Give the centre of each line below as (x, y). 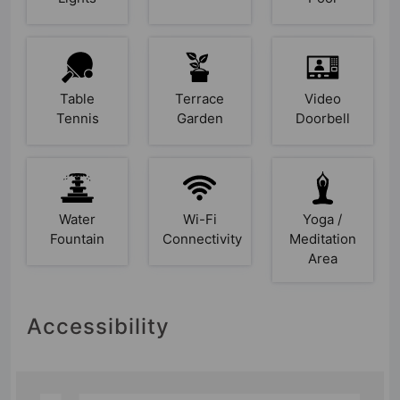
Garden (200, 118)
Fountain (78, 238)
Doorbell (322, 118)
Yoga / (323, 219)
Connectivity (203, 238)
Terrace (200, 98)
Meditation (322, 238)
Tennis (77, 118)
